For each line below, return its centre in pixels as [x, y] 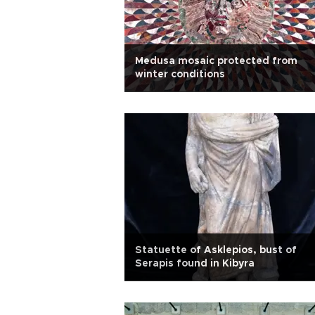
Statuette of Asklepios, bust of [216, 250]
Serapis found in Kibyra [195, 264]
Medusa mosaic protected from [216, 61]
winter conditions [180, 75]
